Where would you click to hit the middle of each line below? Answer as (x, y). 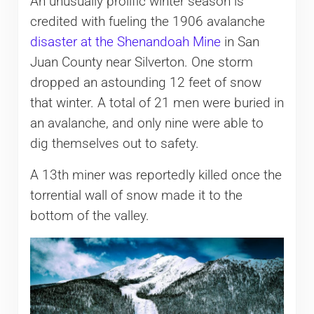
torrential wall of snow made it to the (136, 196)
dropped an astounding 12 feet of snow (145, 83)
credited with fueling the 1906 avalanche (147, 22)
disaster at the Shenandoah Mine (125, 42)
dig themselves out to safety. (114, 144)
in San (240, 42)
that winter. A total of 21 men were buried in (157, 103)
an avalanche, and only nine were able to (146, 124)
